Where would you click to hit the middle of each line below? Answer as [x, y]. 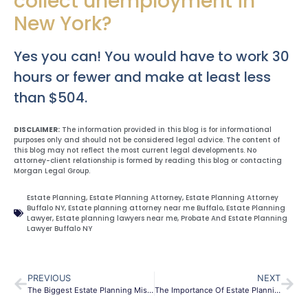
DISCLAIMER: [37, 129]
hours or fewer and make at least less [142, 77]
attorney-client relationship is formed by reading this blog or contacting [148, 160]
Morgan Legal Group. [52, 170]
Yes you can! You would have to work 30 [152, 56]
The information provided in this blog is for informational [166, 129]
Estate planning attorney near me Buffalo [145, 208]
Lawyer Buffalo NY [59, 229]
